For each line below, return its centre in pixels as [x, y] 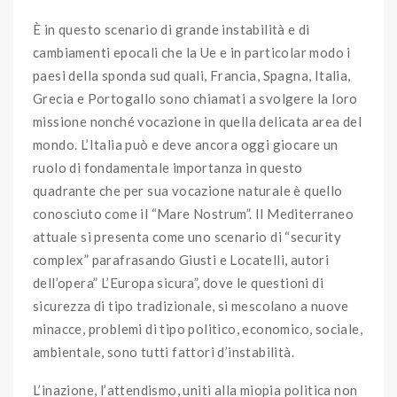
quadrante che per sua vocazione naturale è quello [188, 191]
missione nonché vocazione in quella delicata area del [198, 122]
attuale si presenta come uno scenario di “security [187, 237]
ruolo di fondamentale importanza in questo [168, 168]
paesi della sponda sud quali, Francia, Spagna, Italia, [192, 76]
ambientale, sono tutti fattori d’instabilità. [163, 352]
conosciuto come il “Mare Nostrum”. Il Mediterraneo [193, 214]
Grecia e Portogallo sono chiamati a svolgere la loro [195, 99]
